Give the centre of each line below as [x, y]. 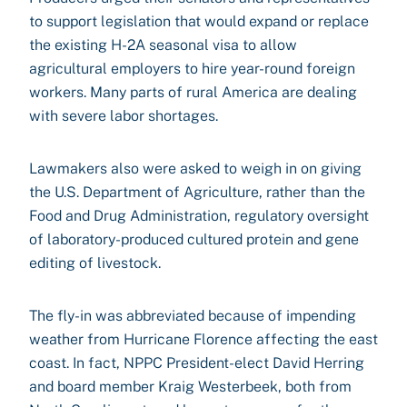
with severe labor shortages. [124, 116]
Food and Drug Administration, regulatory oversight [199, 216]
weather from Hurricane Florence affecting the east [203, 339]
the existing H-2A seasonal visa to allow [163, 45]
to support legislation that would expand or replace [199, 21]
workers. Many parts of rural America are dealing [193, 92]
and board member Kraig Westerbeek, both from [190, 387]
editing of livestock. [95, 263]
